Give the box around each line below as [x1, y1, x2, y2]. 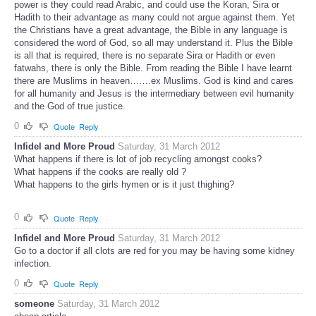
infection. [14, 257, 51, 269]
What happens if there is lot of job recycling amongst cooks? [14, 154, 262, 165]
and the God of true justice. [14, 100, 126, 111]
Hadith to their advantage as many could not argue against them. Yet [14, 11, 295, 23]
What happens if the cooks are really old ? [14, 166, 186, 178]
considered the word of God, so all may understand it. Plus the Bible [14, 37, 293, 48]
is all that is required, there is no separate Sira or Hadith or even [14, 49, 275, 61]
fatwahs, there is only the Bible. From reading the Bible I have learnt [14, 62, 292, 73]
